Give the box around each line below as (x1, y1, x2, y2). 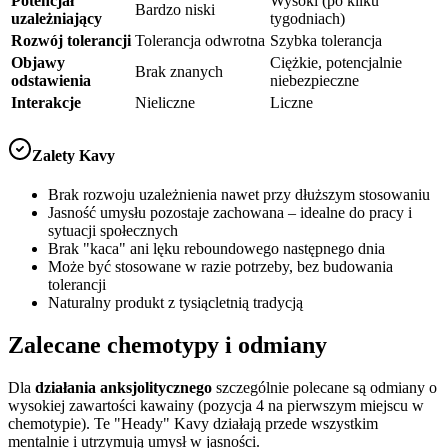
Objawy (11, 54, 65, 72)
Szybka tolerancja (270, 32, 382, 50)
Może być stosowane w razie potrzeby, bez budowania (48, 257, 393, 275)
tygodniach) (270, 10, 345, 28)
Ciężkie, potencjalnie (270, 54, 402, 72)
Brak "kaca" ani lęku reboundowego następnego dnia (48, 239, 385, 257)
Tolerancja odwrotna (135, 32, 265, 50)
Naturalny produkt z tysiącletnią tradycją (48, 293, 303, 311)
